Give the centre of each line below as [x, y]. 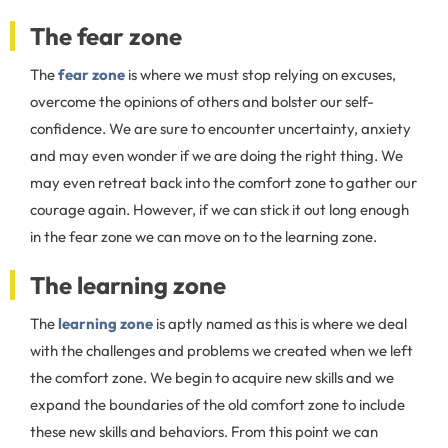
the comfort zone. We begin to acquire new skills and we [212, 377]
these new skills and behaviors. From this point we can [204, 431]
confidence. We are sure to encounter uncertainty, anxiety [220, 128]
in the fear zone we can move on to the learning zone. [203, 236]
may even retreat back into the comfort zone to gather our [223, 182]
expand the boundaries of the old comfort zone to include [217, 404]
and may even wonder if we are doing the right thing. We [216, 155]
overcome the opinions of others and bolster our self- [202, 101]
